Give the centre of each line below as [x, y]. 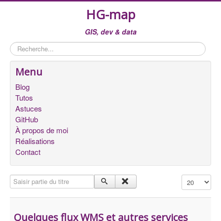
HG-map [110, 15]
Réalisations [35, 141]
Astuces [29, 108]
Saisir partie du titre [39, 179]
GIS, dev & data [110, 32]
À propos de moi [42, 130]
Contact [28, 152]
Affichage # [198, 179]
